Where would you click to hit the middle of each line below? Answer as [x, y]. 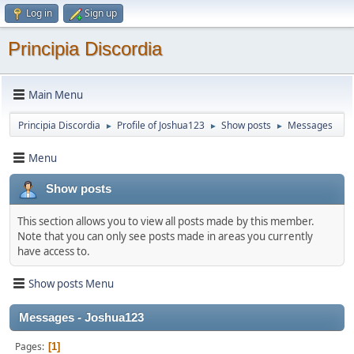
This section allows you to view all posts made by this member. [166, 221]
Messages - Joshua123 [81, 318]
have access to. [54, 251]
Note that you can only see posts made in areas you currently [165, 236]
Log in [39, 13]
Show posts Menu [71, 283]
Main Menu [56, 94]
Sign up [101, 13]
